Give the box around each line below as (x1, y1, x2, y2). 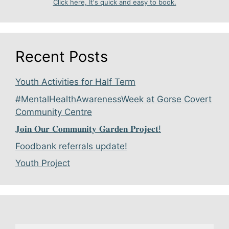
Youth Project (15, 158, 70, 169)
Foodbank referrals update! (15, 141, 127, 151)
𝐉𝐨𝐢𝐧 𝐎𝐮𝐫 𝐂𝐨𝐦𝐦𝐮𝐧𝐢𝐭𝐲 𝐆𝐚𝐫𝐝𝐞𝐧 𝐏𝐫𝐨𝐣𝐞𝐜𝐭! (15, 124, 161, 134)
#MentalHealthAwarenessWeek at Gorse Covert (15, 94, 212, 104)
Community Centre (15, 106, 92, 117)
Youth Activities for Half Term (15, 77, 135, 87)
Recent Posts (15, 48, 108, 66)
